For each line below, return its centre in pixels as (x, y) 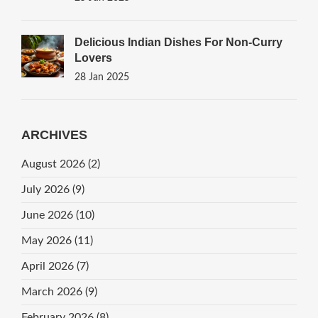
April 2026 (49, 267)
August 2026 (54, 164)
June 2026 (48, 215)
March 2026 (53, 292)
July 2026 (46, 190)
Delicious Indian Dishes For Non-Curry (178, 43)
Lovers (93, 58)
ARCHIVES (54, 135)
